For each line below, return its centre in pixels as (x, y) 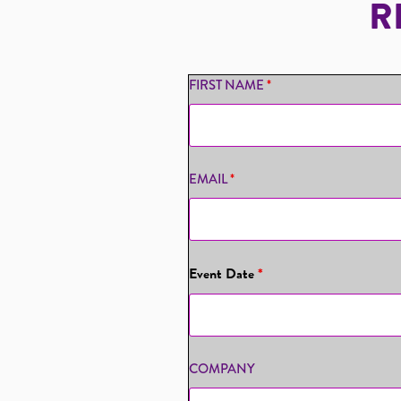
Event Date (224, 274)
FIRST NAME (228, 85)
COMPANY (222, 369)
